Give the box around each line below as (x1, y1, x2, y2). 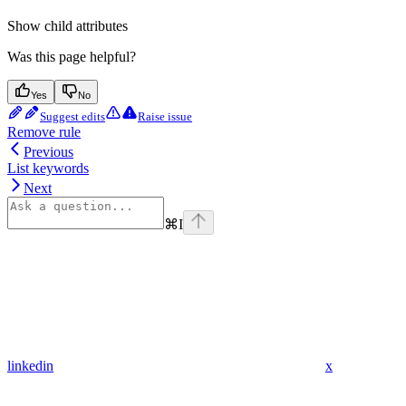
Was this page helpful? (7, 49, 136, 65)
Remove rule (7, 124, 81, 140)
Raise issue (138, 110, 192, 124)
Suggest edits (40, 110, 105, 124)
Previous (24, 144, 73, 160)
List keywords (7, 160, 89, 177)
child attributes (44, 18, 128, 34)
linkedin (7, 358, 53, 374)
